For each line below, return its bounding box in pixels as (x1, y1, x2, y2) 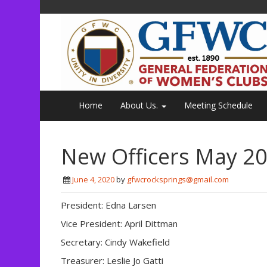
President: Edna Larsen (61, 199, 156, 212)
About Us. (120, 100, 160, 111)
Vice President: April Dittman (61, 218, 178, 230)
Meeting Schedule (184, 100, 253, 111)
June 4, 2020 (72, 174, 114, 185)
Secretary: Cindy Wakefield (61, 236, 170, 249)
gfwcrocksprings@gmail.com (127, 174, 229, 185)
